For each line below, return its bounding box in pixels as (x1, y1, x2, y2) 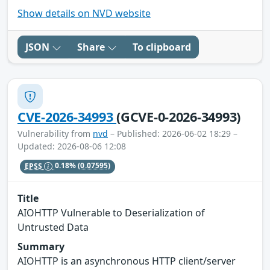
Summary (17, 239, 64, 253)
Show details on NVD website (17, 7, 151, 20)
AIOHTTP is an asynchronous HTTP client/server (17, 254, 236, 268)
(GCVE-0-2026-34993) (116, 108, 241, 126)
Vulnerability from (17, 128, 93, 140)
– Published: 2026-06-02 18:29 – (108, 128, 237, 140)
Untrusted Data (17, 220, 89, 234)
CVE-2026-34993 (17, 108, 117, 126)
